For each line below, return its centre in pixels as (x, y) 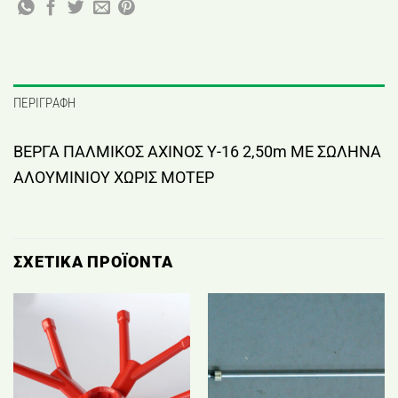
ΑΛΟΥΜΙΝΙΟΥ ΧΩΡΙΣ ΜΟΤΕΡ (114, 178)
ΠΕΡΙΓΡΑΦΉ (45, 103)
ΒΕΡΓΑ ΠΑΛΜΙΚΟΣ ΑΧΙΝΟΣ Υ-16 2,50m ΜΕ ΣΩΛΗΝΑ (197, 152)
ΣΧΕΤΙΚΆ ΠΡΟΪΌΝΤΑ (93, 262)
